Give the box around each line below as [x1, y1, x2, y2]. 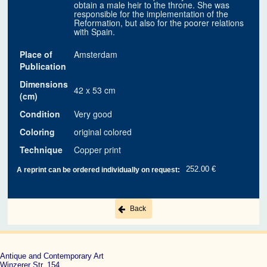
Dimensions [20, 78, 69, 91]
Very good [74, 108, 113, 120]
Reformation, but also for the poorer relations [74, 17, 244, 29]
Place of [20, 48, 53, 61]
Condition [20, 108, 61, 120]
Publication [20, 60, 67, 73]
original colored [74, 126, 132, 138]
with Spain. [74, 26, 116, 38]
